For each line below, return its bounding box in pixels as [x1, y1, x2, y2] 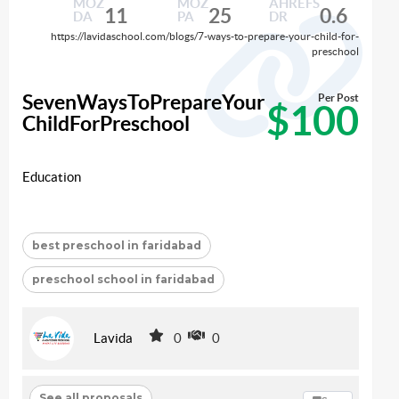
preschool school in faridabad [32, 273, 215, 287]
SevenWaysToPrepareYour [22, 91, 265, 115]
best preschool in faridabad [32, 239, 201, 253]
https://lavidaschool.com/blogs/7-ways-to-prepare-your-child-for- [51, 30, 359, 42]
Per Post [318, 91, 359, 103]
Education [22, 169, 81, 185]
